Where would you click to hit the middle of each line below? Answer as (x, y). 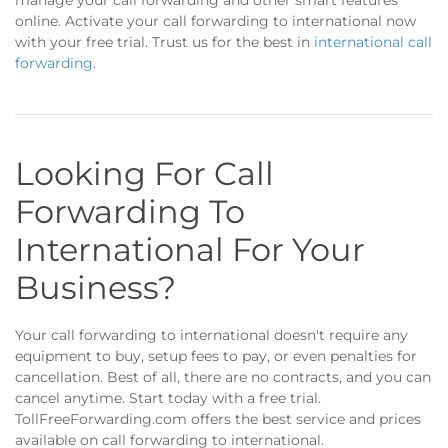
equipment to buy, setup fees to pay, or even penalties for (216, 356)
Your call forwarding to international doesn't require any (211, 335)
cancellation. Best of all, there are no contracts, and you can (223, 377)
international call (373, 42)
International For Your (190, 249)
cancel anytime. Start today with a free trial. (168, 398)
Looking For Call (144, 173)
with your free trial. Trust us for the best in (164, 42)
